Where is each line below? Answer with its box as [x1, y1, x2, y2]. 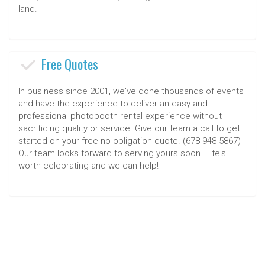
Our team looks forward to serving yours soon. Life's [18, 147, 226, 159]
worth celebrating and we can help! [18, 160, 161, 171]
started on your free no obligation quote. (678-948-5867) [18, 135, 241, 146]
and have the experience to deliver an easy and [18, 98, 208, 109]
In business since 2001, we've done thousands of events [18, 85, 244, 96]
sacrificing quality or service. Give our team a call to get [18, 122, 240, 134]
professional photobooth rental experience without [18, 110, 222, 121]
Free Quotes [41, 54, 99, 73]
